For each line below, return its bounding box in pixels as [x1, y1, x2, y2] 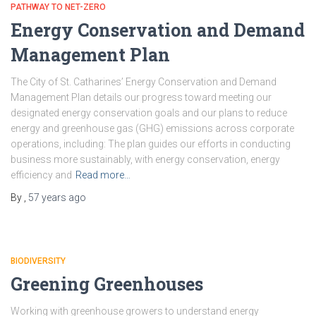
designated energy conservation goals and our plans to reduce [11, 107, 287, 119]
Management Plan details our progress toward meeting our [11, 92, 272, 103]
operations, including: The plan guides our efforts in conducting [11, 138, 291, 150]
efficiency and [11, 169, 72, 181]
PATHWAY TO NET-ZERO [11, 2, 106, 12]
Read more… [75, 169, 130, 181]
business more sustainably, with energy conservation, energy [11, 154, 280, 165]
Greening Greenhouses [11, 272, 203, 296]
